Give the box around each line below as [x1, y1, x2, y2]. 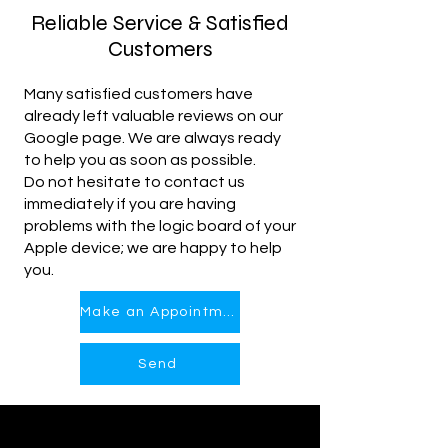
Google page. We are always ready [24, 130, 281, 146]
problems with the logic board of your [24, 218, 296, 234]
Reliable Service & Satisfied [31, 10, 289, 36]
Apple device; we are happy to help [24, 240, 282, 256]
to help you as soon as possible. [24, 152, 256, 168]
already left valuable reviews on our [24, 108, 283, 124]
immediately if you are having [24, 196, 236, 212]
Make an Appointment [223, 305, 235, 319]
